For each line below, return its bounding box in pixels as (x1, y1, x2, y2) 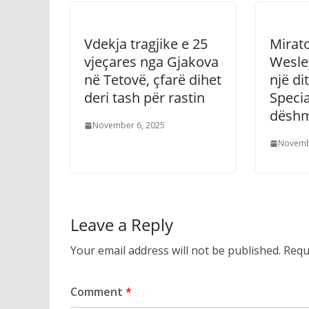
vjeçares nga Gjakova (84, 52, 219, 71)
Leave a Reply (70, 213, 173, 236)
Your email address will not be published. (70, 243, 281, 258)
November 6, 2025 (92, 119, 165, 131)
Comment (70, 284, 126, 299)
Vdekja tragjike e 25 (84, 34, 208, 53)
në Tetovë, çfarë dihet (84, 70, 221, 89)
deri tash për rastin (84, 88, 205, 107)
